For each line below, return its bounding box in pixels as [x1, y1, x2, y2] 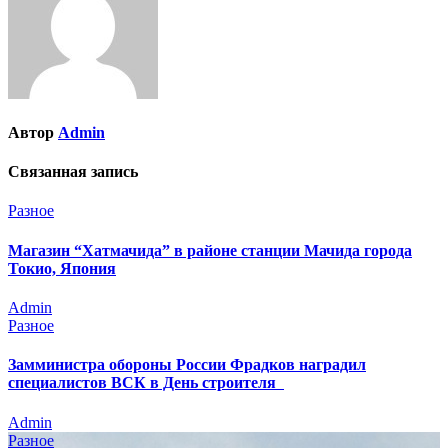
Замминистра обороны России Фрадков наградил [8, 356, 366, 374]
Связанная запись [8, 163, 138, 181]
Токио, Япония [8, 259, 116, 277]
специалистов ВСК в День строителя [8, 374, 284, 392]
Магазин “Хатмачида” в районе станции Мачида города [8, 241, 412, 259]
